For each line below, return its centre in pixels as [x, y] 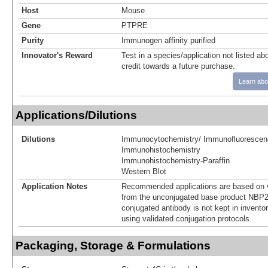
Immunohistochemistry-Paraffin [176, 160]
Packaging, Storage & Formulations [113, 245]
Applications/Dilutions [76, 115]
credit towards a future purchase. [178, 66]
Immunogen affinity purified [168, 40]
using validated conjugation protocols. [187, 218]
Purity [33, 40]
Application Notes [54, 186]
